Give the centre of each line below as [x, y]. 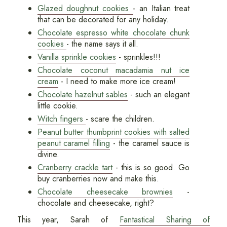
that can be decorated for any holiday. [103, 19]
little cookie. [58, 105]
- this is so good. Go [151, 167]
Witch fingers [61, 119]
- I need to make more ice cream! [117, 81]
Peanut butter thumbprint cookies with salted [113, 132]
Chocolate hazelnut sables [82, 94]
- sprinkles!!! [138, 57]
